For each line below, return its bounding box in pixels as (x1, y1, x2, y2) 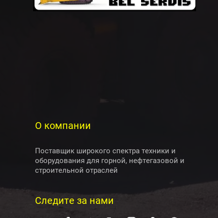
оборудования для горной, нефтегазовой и (35, 156, 184, 165)
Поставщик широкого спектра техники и (35, 146, 176, 155)
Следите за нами (35, 195, 114, 206)
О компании (35, 120, 91, 131)
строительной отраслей (35, 166, 118, 175)
